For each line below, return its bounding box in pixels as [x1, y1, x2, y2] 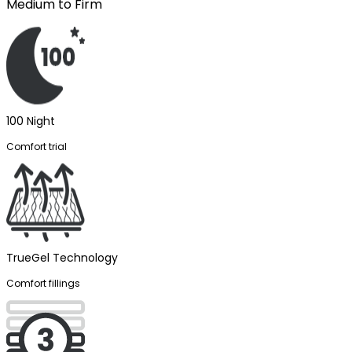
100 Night [6, 113, 55, 129]
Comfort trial [6, 140, 67, 153]
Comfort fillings [6, 277, 80, 290]
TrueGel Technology [6, 250, 118, 266]
